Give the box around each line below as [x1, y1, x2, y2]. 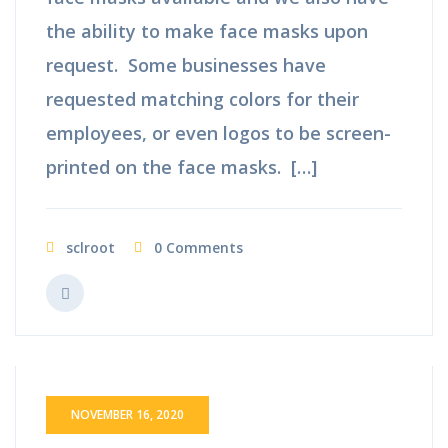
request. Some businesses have [46, 52, 326, 77]
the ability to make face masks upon [46, 18, 368, 43]
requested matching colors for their [46, 86, 359, 111]
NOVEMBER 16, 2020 [71, 405, 184, 423]
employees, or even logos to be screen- [46, 120, 391, 145]
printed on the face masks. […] [46, 154, 317, 179]
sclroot [66, 237, 115, 257]
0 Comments [154, 237, 243, 257]
